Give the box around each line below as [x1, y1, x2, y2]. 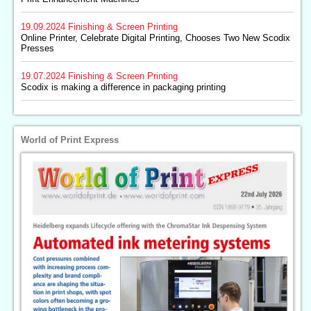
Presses [21, 43, 54, 53]
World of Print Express [21, 135, 119, 145]
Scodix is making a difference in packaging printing [21, 82, 226, 92]
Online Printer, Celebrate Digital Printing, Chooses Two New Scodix [21, 33, 290, 43]
